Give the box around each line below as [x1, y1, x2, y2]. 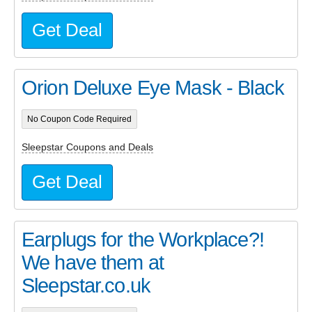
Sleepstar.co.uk [22, 274, 151, 297]
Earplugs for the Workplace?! [22, 228, 264, 251]
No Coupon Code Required [26, 115, 132, 124]
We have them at [22, 251, 164, 274]
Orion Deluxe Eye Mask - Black [22, 76, 284, 99]
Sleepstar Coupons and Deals [22, 141, 153, 153]
